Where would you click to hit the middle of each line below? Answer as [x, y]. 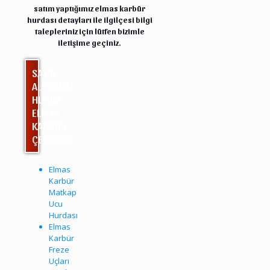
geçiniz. [106, 42]
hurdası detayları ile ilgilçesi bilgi [89, 19]
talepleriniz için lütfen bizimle [89, 31]
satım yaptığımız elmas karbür [90, 8]
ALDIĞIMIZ [53, 86]
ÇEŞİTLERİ [52, 139]
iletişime [74, 42]
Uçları [59, 261]
